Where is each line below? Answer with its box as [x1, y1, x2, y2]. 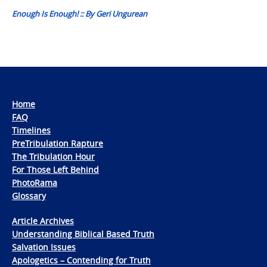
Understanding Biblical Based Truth [12, 228, 154, 240]
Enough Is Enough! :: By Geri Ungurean [12, 8, 147, 19]
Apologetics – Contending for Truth [12, 254, 151, 266]
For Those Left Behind [12, 163, 99, 175]
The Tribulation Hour [12, 150, 95, 162]
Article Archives [12, 215, 74, 226]
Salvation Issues [12, 241, 76, 253]
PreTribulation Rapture [12, 137, 103, 149]
